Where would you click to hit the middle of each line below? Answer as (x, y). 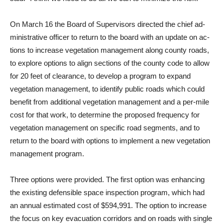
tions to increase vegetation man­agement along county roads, (110, 50)
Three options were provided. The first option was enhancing (107, 180)
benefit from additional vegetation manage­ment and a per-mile (110, 102)
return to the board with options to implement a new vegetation (110, 141)
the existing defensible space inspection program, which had (107, 193)
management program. (47, 154)
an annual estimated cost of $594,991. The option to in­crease (108, 206)
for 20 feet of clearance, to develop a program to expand (100, 76)
